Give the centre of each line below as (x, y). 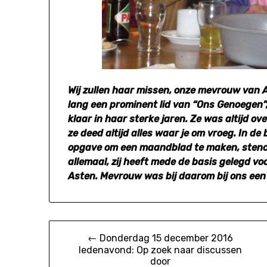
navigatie (80, 255)
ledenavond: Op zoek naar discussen (160, 250)
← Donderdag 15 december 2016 (160, 238)
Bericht (73, 232)
